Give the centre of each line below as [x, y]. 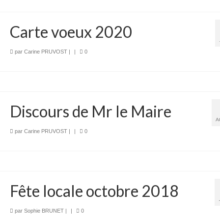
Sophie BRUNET [44, 210]
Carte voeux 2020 [71, 31]
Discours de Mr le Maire [90, 111]
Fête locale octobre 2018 [94, 191]
